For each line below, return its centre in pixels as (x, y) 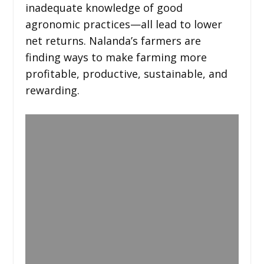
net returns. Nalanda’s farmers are (113, 40)
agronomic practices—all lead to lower (123, 24)
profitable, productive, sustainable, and (126, 73)
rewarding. (52, 90)
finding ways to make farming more (116, 57)
